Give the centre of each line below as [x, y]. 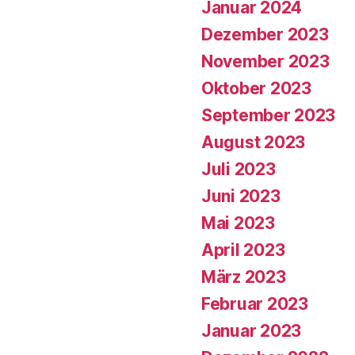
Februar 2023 [255, 303]
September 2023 [269, 115]
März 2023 [244, 277]
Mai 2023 [238, 223]
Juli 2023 [239, 169]
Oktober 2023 [256, 88]
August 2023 [254, 142]
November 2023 [265, 61]
